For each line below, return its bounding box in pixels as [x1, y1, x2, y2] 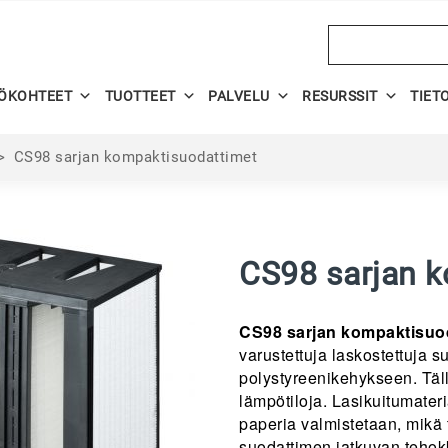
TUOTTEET [104, 88, 176, 104]
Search [326, 24, 381, 47]
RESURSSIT [302, 88, 378, 104]
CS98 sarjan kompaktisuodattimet [13, 147, 262, 166]
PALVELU [208, 88, 270, 104]
